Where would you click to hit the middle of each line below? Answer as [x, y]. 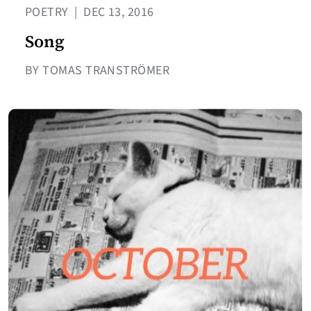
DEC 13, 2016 [117, 12]
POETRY [49, 12]
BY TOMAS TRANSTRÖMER [97, 71]
